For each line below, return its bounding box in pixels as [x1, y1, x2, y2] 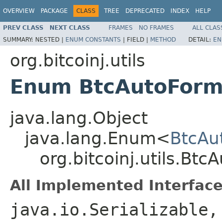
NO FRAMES [139, 24, 174, 31]
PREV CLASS [3, 24, 44, 31]
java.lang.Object [10, 108, 148, 128]
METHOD [150, 36, 176, 43]
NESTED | [35, 36, 65, 43]
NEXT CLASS [50, 24, 90, 31]
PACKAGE [41, 7, 68, 14]
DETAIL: [188, 36, 213, 43]
